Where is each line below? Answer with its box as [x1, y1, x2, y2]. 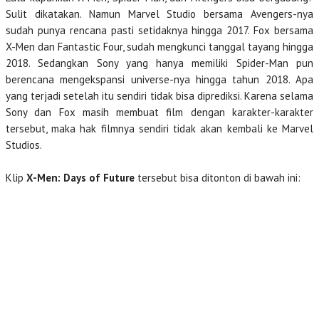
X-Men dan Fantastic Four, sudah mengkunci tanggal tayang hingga [6, 40, 313, 53]
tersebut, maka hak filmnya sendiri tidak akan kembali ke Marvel [6, 122, 313, 135]
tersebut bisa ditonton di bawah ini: [135, 171, 300, 184]
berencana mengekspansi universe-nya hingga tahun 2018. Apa [6, 73, 313, 86]
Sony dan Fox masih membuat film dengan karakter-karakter [6, 105, 313, 119]
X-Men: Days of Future [26, 171, 135, 184]
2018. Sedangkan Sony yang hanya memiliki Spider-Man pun [6, 56, 313, 70]
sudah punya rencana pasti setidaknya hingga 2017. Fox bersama [6, 23, 313, 37]
